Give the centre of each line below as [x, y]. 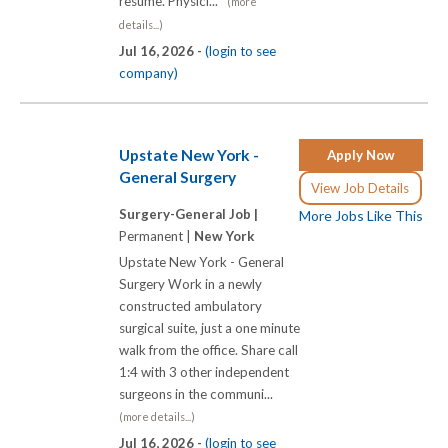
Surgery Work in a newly [190, 284]
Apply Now [361, 154]
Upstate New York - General [201, 262]
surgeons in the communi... [199, 394]
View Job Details [360, 187]
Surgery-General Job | [188, 214]
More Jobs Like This [361, 215]
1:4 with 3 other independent [204, 372]
